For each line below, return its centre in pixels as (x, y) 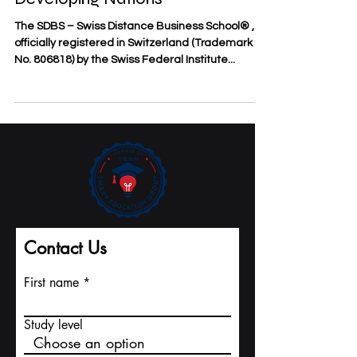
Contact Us (65, 274)
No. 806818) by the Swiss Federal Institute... (125, 86)
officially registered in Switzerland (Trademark (133, 69)
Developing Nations (88, 25)
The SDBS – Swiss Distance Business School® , (134, 53)
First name (51, 309)
